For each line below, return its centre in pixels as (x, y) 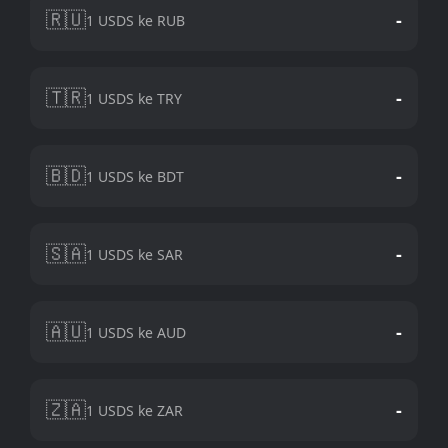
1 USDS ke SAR (134, 254)
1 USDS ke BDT (135, 176)
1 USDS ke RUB (135, 20)
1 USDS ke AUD (136, 332)
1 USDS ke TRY (134, 98)
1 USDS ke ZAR (134, 410)
